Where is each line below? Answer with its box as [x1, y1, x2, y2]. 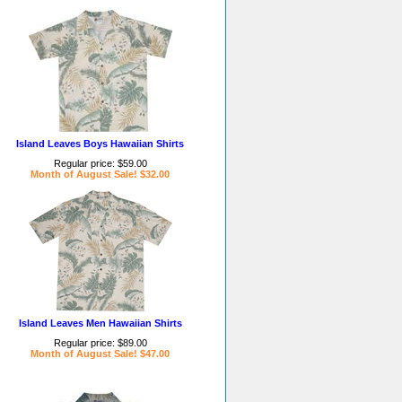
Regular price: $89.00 [53, 337, 147, 348]
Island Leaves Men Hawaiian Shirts [18, 318, 182, 328]
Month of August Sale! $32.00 [31, 169, 170, 179]
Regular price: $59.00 [53, 158, 147, 169]
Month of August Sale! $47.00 [31, 348, 170, 359]
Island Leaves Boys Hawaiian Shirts [16, 138, 184, 149]
